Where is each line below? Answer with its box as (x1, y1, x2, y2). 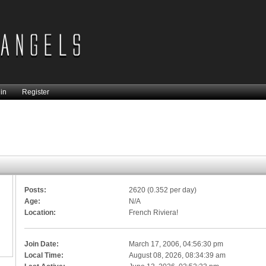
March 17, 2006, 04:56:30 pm (129, 239, 224, 248)
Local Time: (24, 251, 64, 259)
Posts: (24, 185, 47, 194)
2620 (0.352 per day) (129, 185, 197, 194)
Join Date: (24, 239, 59, 248)
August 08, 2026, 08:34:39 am (129, 251, 226, 259)
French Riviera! (129, 208, 179, 217)
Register (22, 88, 50, 96)
